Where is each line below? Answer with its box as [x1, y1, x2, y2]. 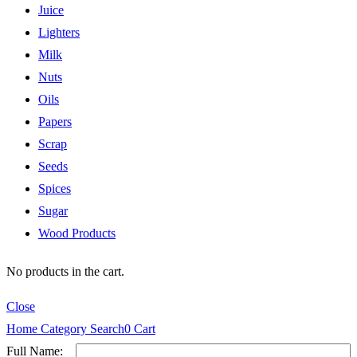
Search [87, 322, 124, 336]
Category [37, 322, 87, 336]
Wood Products [38, 226, 116, 241]
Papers [38, 115, 72, 129]
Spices [38, 182, 71, 196]
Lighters [38, 25, 80, 40]
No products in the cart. [6, 265, 124, 279]
